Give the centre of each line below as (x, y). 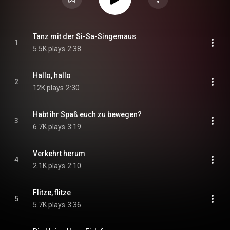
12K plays (48, 88)
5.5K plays (49, 49)
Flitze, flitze (52, 193)
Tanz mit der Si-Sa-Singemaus (84, 36)
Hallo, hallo (52, 75)
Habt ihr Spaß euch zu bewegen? (87, 114)
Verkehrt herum (59, 154)
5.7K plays (49, 205)
